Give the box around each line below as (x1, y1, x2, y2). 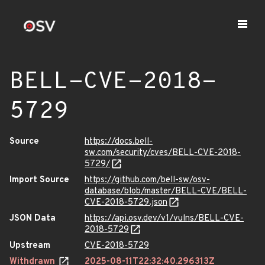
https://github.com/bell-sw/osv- (85, 174, 210, 186)
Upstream (9, 240, 50, 251)
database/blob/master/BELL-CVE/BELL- (85, 186, 247, 197)
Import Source (9, 174, 69, 186)
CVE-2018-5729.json (85, 197, 167, 208)
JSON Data (9, 213, 56, 224)
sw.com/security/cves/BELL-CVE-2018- (85, 147, 241, 159)
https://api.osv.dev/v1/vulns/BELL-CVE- (85, 213, 244, 224)
